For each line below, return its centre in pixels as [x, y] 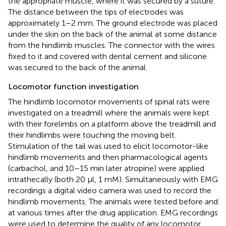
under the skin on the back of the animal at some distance [112, 34]
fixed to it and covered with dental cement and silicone [107, 56]
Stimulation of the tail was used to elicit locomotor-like [108, 146]
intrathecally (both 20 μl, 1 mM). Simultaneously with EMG [113, 180]
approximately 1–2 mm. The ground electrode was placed [113, 23]
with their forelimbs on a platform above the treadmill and [112, 124]
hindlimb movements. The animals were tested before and [113, 202]
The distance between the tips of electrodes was [96, 12]
